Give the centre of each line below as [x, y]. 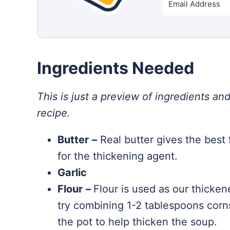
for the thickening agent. [118, 156]
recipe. [54, 113]
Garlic [72, 173]
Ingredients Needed [116, 68]
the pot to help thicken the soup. [137, 222]
